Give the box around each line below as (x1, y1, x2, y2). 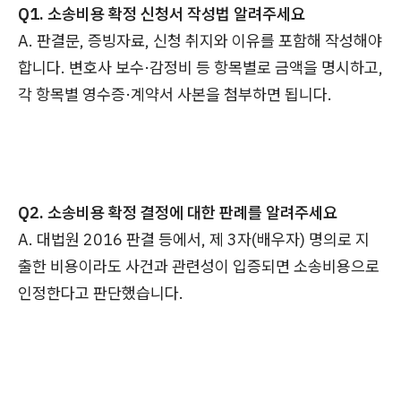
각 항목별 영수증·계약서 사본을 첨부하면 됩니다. (18, 84, 332, 106)
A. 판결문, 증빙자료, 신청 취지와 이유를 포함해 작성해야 (18, 30, 382, 52)
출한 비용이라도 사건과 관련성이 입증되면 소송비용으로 (18, 256, 380, 277)
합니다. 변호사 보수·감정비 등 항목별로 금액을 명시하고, (18, 57, 383, 79)
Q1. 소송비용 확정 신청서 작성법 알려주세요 (18, 4, 305, 25)
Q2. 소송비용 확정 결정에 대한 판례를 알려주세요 (18, 202, 337, 224)
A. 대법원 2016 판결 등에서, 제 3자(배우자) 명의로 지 (18, 229, 370, 251)
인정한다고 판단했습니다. (18, 283, 183, 304)
